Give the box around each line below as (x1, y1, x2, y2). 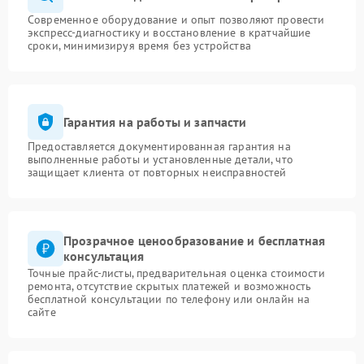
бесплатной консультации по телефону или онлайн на (28, 292, 310, 306)
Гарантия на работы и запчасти (63, 113, 247, 130)
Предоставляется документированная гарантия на (28, 139, 291, 154)
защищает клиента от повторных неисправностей (28, 165, 287, 180)
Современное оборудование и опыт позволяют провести (28, 12, 325, 27)
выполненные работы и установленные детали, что (28, 152, 293, 167)
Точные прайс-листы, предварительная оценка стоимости (28, 266, 325, 280)
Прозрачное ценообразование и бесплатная (63, 232, 326, 249)
